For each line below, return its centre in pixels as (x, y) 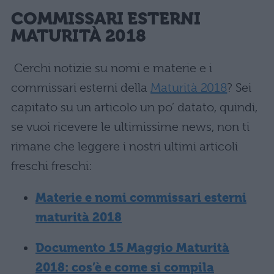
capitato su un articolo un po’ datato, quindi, (134, 107)
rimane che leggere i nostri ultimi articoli (124, 146)
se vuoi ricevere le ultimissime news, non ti (130, 127)
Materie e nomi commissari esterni (141, 198)
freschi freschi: (52, 166)
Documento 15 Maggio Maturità (132, 248)
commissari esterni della (81, 88)
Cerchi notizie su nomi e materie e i (113, 68)
